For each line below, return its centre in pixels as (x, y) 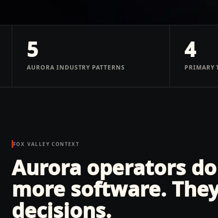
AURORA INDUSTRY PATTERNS (76, 67)
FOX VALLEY (32, 144)
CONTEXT (65, 144)
